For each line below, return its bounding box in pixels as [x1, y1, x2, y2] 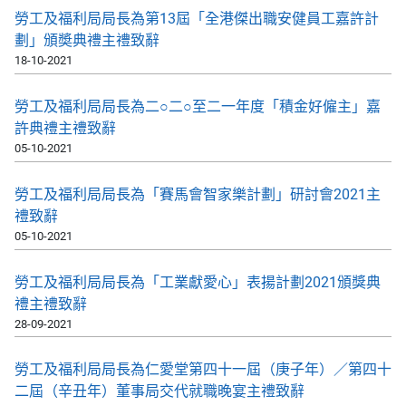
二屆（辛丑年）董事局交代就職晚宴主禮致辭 [14, 382, 304, 401]
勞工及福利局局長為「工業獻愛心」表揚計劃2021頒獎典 [14, 273, 381, 291]
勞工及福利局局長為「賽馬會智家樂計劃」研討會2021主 [14, 185, 381, 203]
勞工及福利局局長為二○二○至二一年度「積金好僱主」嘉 [14, 97, 381, 115]
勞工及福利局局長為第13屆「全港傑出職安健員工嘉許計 [14, 10, 379, 28]
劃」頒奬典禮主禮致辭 [14, 32, 159, 50]
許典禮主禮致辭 [14, 119, 116, 137]
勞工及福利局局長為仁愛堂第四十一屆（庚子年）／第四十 [14, 361, 391, 379]
